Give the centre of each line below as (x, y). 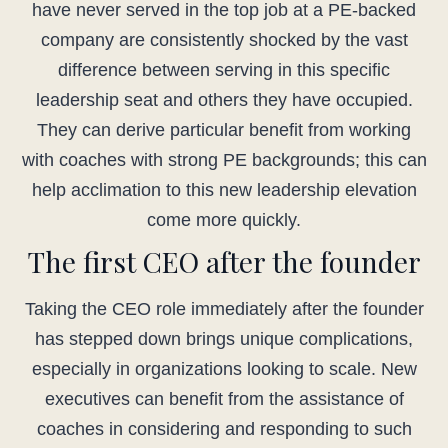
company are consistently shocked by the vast (224, 40)
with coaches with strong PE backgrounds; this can (224, 160)
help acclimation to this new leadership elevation (224, 190)
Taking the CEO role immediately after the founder (224, 309)
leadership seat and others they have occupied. (224, 100)
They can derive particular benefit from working (224, 130)
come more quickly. (224, 220)
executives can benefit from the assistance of (224, 399)
